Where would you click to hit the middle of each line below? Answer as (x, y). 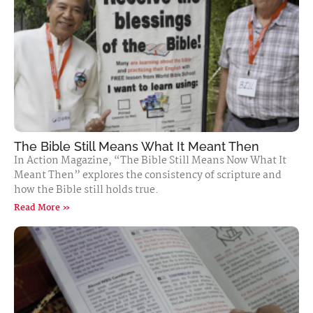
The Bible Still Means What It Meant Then (137, 146)
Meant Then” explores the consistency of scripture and (148, 175)
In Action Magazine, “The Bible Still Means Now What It (150, 161)
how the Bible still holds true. (86, 190)
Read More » (42, 208)
